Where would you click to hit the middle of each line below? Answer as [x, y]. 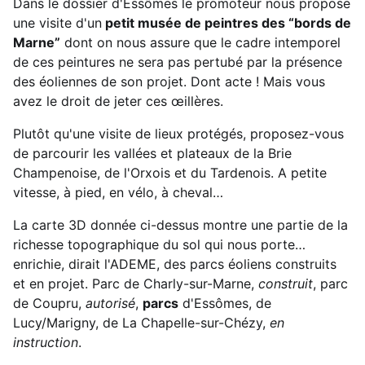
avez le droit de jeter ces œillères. [118, 101]
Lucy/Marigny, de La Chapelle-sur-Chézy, [141, 322]
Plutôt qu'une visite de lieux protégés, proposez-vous [178, 133]
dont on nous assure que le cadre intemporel [200, 42]
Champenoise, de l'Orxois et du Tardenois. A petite [170, 172]
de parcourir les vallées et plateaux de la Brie [152, 153]
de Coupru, [49, 303]
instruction [46, 342]
